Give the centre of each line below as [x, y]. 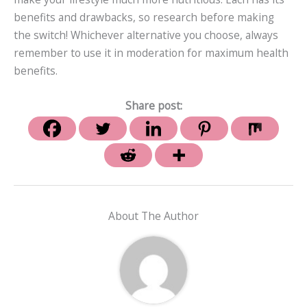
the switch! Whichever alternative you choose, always [146, 35]
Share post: [153, 105]
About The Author [153, 216]
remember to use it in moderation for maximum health [151, 53]
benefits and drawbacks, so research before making [144, 17]
